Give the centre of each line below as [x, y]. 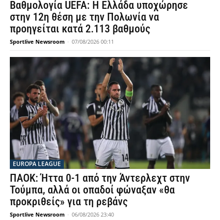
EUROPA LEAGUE [37, 164]
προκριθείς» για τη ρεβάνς [69, 202]
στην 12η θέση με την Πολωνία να [84, 17]
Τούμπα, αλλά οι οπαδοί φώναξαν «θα [92, 190]
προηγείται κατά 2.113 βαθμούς [80, 29]
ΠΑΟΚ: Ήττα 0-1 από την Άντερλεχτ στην [100, 178]
